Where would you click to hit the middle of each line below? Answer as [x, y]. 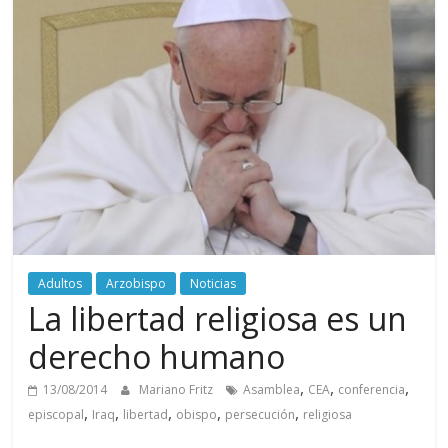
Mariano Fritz [178, 390]
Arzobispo [136, 284]
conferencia [372, 390]
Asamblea [272, 390]
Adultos [60, 284]
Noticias [213, 284]
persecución [260, 415]
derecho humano [157, 357]
